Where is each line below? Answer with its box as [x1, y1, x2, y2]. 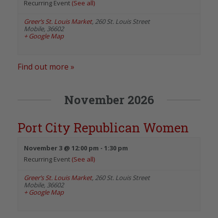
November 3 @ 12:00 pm [24, 143, 99, 152]
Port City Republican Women [18, 119, 189, 136]
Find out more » [18, 61, 74, 72]
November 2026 [64, 91, 154, 108]
